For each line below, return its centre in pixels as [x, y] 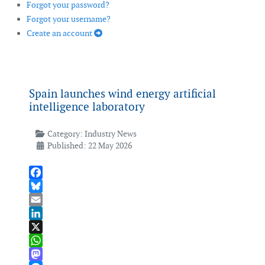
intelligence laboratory [87, 107]
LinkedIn [45, 227]
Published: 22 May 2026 [89, 146]
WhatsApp [48, 254]
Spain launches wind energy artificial [122, 94]
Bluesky [43, 200]
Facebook [47, 186]
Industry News [110, 134]
